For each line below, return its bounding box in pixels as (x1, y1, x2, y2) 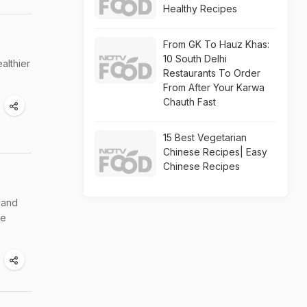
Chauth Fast (163, 96, 216, 108)
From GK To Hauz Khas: (163, 38, 269, 50)
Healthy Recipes (163, 3, 237, 14)
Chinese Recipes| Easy (163, 146, 267, 158)
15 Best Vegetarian (163, 132, 247, 143)
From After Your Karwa (163, 82, 265, 93)
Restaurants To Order (163, 67, 260, 79)
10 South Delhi (163, 53, 227, 64)
